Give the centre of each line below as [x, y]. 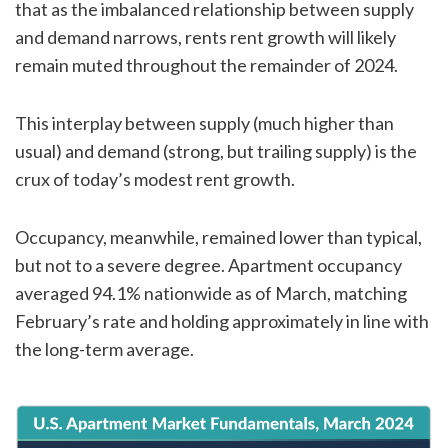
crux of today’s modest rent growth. [155, 178]
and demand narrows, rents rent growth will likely [205, 36]
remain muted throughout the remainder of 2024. [206, 64]
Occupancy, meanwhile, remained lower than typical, [218, 236]
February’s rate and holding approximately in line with [222, 320]
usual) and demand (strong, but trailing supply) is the [216, 150]
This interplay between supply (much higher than [204, 122]
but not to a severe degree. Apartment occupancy [208, 264]
